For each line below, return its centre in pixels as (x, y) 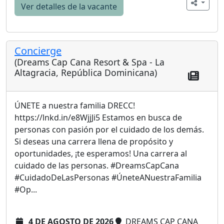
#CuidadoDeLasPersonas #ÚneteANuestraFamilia (108, 177)
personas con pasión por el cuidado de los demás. (109, 129)
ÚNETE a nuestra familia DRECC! (75, 105)
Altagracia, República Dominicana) (86, 72)
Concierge (38, 51)
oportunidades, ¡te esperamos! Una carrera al (101, 153)
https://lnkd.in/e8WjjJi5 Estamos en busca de (98, 117)
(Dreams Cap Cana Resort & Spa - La (89, 62)
